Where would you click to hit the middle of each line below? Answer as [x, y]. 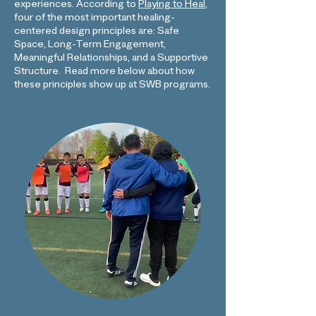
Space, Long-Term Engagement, [90, 46]
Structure [36, 73]
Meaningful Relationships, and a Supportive [111, 59]
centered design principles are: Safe [97, 32]
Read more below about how [129, 73]
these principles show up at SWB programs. [112, 86]
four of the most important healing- [95, 19]
